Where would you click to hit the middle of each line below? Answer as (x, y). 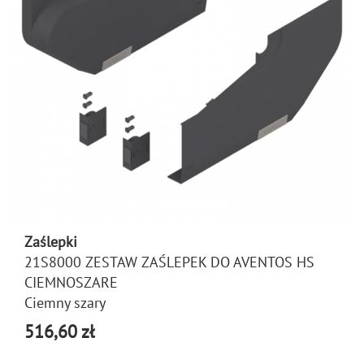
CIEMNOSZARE (71, 282)
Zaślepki (51, 242)
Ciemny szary (65, 303)
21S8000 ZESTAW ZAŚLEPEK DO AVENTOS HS (169, 262)
